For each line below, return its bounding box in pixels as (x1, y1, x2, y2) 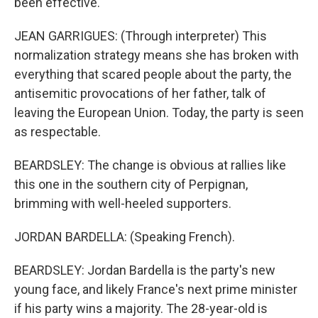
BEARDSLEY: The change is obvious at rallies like (14, 158, 286, 172)
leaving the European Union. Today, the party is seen (14, 105, 304, 120)
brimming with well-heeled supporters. (14, 196, 231, 211)
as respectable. (14, 124, 101, 139)
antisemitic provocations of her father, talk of (14, 86, 266, 101)
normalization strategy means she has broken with (14, 48, 299, 62)
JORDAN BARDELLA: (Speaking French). (14, 229, 235, 244)
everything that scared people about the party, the (14, 67, 292, 82)
